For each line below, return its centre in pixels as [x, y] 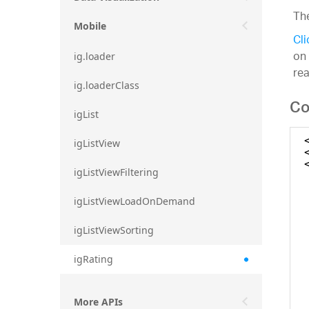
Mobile [90, 26]
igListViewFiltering [116, 172]
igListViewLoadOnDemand [134, 201]
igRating [93, 259]
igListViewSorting [114, 230]
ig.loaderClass [107, 85]
